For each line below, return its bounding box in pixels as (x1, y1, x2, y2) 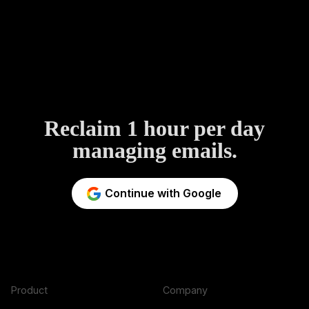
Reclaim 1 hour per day (44, 116, 265, 141)
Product (11, 284, 48, 297)
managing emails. (72, 138, 237, 163)
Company (163, 284, 208, 297)
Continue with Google (104, 186, 221, 201)
